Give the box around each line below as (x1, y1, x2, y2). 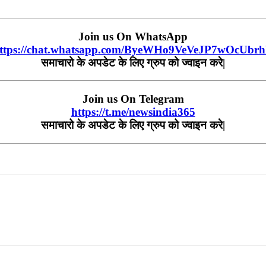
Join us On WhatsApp (78, 30, 188, 43)
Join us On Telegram (82, 92, 184, 105)
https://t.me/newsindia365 (71, 105, 195, 118)
